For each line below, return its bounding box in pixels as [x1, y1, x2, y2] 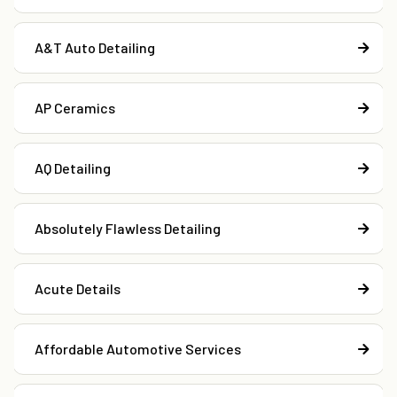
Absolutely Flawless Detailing [35, 220, 221, 237]
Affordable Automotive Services [35, 340, 241, 358]
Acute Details [35, 280, 121, 298]
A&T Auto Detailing [35, 39, 155, 57]
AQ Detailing [35, 160, 111, 177]
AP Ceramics [35, 99, 115, 117]
